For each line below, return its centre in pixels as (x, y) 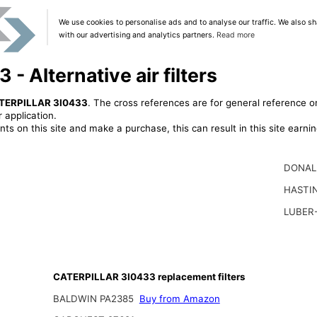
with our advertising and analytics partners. (137, 35)
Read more (235, 35)
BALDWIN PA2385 (94, 298)
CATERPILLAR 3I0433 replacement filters (149, 276)
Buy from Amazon (179, 298)
